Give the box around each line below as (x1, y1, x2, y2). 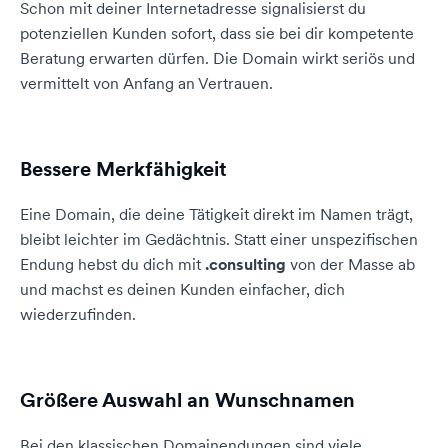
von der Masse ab (286, 254, 415, 274)
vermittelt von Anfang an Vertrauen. (20, 73, 273, 93)
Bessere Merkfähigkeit (20, 156, 227, 182)
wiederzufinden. (20, 304, 136, 324)
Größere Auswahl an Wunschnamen (20, 387, 355, 413)
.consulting (205, 254, 286, 274)
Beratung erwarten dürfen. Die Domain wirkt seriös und (20, 48, 415, 68)
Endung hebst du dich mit (20, 254, 205, 274)
